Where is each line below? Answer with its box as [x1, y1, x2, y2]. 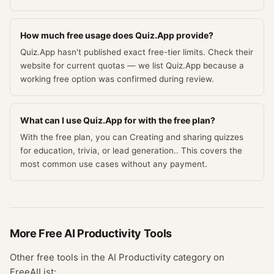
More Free [10, 227, 65, 240]
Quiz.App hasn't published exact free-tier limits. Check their [20, 47, 253, 57]
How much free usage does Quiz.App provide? [20, 30, 213, 40]
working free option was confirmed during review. [20, 74, 214, 84]
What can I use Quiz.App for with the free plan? [20, 115, 215, 125]
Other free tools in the [10, 251, 108, 263]
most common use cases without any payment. [20, 159, 207, 169]
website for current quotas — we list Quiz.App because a [20, 61, 244, 70]
